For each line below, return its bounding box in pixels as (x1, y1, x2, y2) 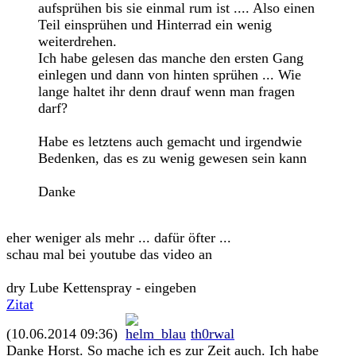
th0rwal (191, 326, 234, 342)
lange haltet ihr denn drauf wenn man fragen (38, 83, 295, 99)
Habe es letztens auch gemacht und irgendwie (38, 133, 302, 149)
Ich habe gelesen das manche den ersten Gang (38, 50, 304, 66)
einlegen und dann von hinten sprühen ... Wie (38, 67, 301, 83)
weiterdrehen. (38, 33, 117, 49)
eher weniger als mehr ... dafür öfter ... (6, 230, 231, 246)
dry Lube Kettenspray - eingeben (6, 280, 196, 296)
